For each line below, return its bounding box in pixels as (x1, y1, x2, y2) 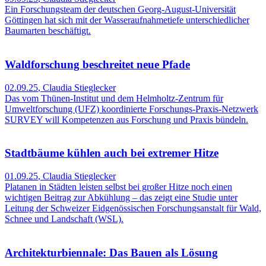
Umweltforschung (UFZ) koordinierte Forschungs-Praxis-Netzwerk (5, 103, 258, 114)
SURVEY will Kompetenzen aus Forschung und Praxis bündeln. (5, 114, 248, 125)
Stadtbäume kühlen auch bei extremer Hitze (5, 147, 218, 160)
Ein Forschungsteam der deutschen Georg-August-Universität (5, 4, 236, 15)
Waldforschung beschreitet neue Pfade (5, 58, 190, 71)
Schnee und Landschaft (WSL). (5, 213, 123, 224)
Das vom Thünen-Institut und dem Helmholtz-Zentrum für (5, 93, 223, 103)
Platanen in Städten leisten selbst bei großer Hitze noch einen (5, 181, 232, 192)
